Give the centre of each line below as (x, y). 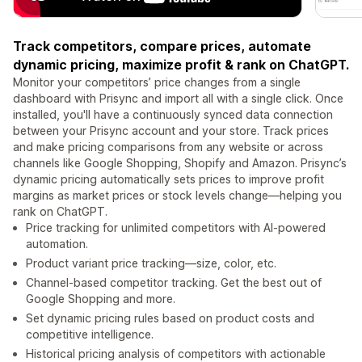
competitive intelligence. (90, 335)
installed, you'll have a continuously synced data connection (173, 115)
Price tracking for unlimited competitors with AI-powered (176, 228)
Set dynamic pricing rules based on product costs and (170, 318)
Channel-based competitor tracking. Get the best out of (174, 283)
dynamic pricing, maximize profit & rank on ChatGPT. (181, 65)
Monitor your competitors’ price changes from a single (157, 82)
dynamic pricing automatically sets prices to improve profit (168, 179)
